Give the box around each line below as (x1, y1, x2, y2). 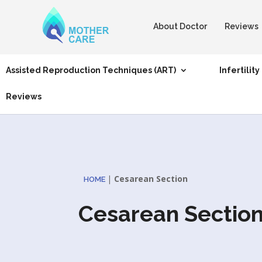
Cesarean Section (114, 173, 188, 184)
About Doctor (153, 22, 208, 31)
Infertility (219, 65, 260, 75)
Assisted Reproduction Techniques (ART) (6, 65, 176, 75)
